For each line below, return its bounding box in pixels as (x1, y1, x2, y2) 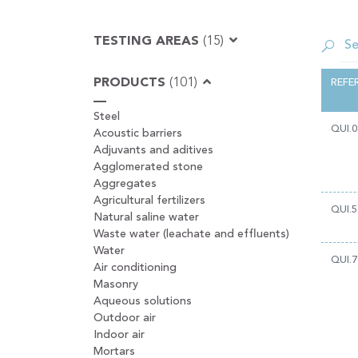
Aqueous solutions (93, 296, 192, 307)
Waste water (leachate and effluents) (93, 229, 289, 240)
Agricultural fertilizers (93, 195, 205, 206)
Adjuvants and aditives (93, 145, 213, 156)
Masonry (93, 279, 138, 290)
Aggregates (93, 178, 157, 189)
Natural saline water (93, 212, 199, 223)
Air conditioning (93, 262, 177, 273)
